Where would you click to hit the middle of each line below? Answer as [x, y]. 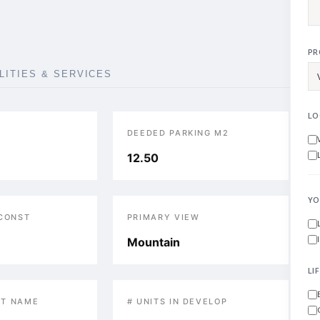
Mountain [153, 242]
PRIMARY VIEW [163, 217]
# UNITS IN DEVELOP [177, 301]
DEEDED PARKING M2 [178, 133]
